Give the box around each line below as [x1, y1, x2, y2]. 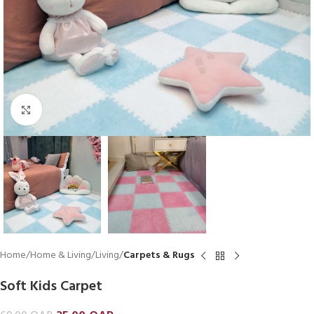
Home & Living [30, 247, 91, 264]
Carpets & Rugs [123, 247, 195, 264]
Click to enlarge [41, 102, 107, 117]
